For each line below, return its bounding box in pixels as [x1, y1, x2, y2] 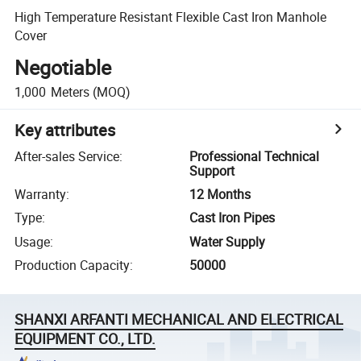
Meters [50, 82, 89, 101]
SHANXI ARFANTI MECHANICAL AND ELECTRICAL [15, 309, 344, 330]
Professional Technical [189, 147, 320, 165]
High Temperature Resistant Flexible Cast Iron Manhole [15, 7, 327, 26]
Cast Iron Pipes [189, 209, 276, 227]
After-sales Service [15, 147, 120, 165]
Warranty [15, 185, 67, 204]
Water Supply [189, 232, 266, 251]
